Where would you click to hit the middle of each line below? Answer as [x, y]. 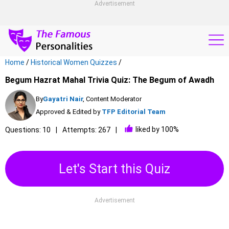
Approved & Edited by [68, 112]
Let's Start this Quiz [114, 169]
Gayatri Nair [63, 99]
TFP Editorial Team [134, 112]
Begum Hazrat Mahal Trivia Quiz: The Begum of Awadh [110, 80]
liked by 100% [157, 129]
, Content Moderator [112, 99]
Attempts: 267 [86, 130]
